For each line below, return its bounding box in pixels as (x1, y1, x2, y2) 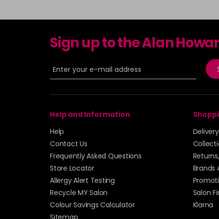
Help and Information (50, 109, 130, 119)
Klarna (193, 199, 213, 210)
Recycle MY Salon (50, 187, 108, 197)
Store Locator (50, 163, 94, 173)
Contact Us (50, 138, 88, 149)
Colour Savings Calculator (50, 199, 135, 210)
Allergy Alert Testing (50, 175, 115, 185)
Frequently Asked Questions (50, 151, 142, 161)
